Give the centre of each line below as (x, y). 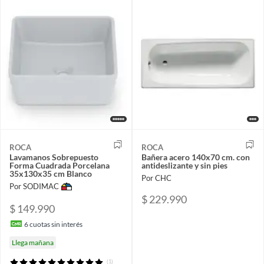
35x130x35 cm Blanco (51, 173)
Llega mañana (33, 242)
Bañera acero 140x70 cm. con (196, 157)
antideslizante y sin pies (184, 165)
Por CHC (156, 178)
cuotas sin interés (55, 224)
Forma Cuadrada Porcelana (60, 165)
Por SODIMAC (34, 187)
